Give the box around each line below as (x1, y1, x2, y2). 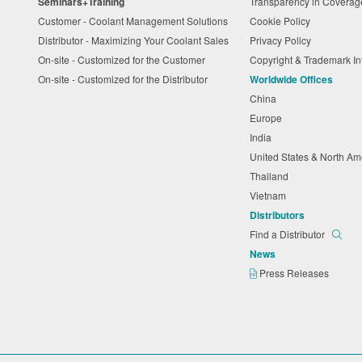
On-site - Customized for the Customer (38, 52, 210, 66)
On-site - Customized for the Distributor (38, 71, 213, 86)
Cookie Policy (250, 13, 316, 27)
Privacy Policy (250, 32, 317, 47)
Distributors (250, 207, 305, 222)
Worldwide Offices (250, 71, 334, 86)
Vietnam (250, 187, 292, 202)
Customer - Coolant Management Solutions (38, 13, 233, 27)
